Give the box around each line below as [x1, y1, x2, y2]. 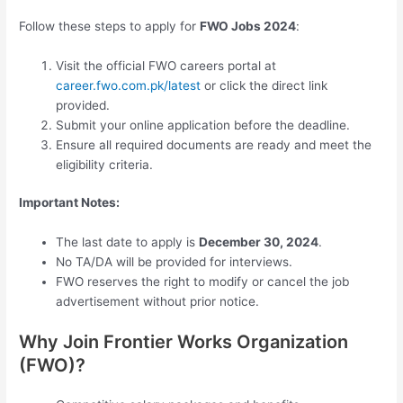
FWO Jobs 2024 [200, 18, 297, 33]
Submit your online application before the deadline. [56, 117, 351, 132]
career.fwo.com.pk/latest [56, 77, 201, 93]
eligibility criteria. [56, 157, 154, 172]
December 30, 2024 [199, 235, 319, 250]
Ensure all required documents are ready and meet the [56, 137, 372, 152]
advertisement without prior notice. [56, 294, 260, 309]
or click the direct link [201, 77, 328, 93]
